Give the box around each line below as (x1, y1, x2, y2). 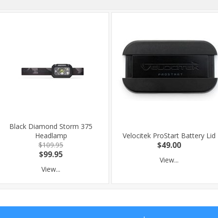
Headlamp (35, 131, 67, 140)
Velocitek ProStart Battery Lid (122, 131, 216, 140)
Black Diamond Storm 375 (9, 122, 92, 131)
